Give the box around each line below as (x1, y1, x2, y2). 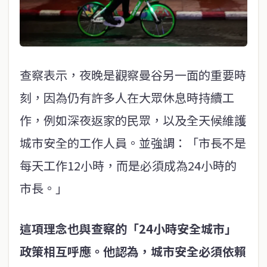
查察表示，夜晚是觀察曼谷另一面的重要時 (20, 66, 246, 84)
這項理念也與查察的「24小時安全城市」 (20, 220, 237, 238)
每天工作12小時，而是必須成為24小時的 (20, 157, 237, 175)
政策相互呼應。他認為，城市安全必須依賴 (20, 243, 246, 260)
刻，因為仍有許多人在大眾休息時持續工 (20, 89, 234, 107)
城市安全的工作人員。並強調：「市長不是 (20, 134, 246, 152)
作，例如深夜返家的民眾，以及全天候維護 (20, 111, 246, 129)
